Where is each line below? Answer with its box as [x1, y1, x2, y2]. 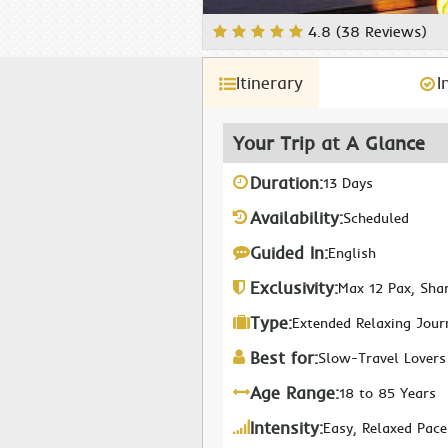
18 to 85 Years [339, 384, 436, 402]
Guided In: [250, 242, 328, 264]
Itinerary [236, 72, 303, 94]
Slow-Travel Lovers [318, 349, 446, 367]
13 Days [323, 174, 373, 192]
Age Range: [250, 382, 339, 404]
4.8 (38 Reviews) [308, 22, 427, 41]
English [328, 244, 376, 262]
